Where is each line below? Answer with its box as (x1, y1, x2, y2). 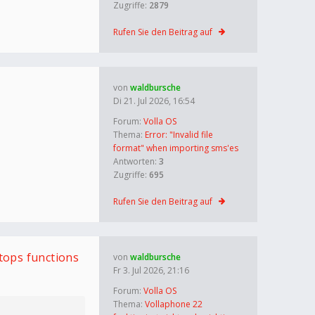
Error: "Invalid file (145, 129, 213, 141)
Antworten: (113, 155, 159, 167)
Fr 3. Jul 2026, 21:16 (113, 264, 189, 276)
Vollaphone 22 (145, 298, 202, 310)
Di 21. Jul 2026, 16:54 (113, 95, 195, 107)
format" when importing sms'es (113, 142, 238, 154)
